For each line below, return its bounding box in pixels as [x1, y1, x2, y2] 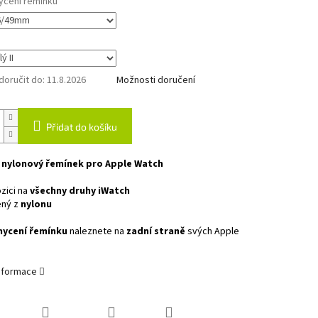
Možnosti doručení [116, 73, 195, 88]
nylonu [20, 197, 52, 212]
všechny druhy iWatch [29, 184, 130, 199]
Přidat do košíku [45, 121, 117, 133]
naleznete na [69, 224, 124, 239]
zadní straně [124, 224, 187, 239]
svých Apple [187, 224, 239, 239]
